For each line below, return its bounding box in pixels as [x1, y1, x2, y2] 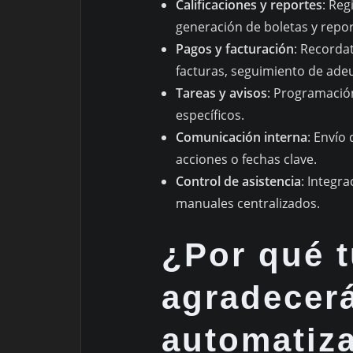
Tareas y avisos [176, 84, 267, 102]
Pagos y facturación [176, 39, 294, 58]
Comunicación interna [176, 128, 307, 146]
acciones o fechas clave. [176, 150, 317, 168]
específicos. [176, 106, 244, 124]
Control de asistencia [176, 172, 301, 190]
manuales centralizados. [176, 194, 320, 212]
